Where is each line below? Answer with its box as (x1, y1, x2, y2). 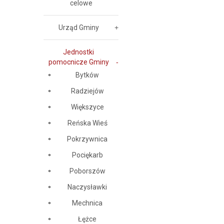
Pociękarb (71, 151, 103, 159)
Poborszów (69, 167, 105, 175)
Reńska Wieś (67, 119, 107, 127)
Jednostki (63, 48, 94, 56)
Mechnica (72, 199, 102, 207)
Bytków (75, 71, 99, 79)
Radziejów (70, 87, 104, 95)
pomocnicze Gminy (48, 58, 109, 66)
